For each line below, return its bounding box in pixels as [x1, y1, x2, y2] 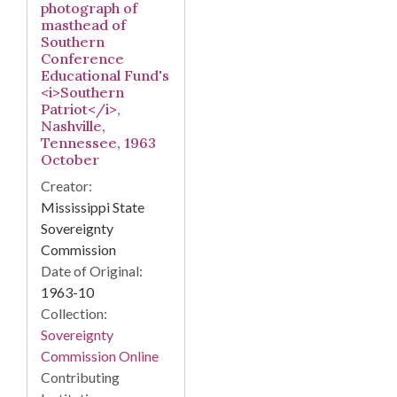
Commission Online [41, 347, 159, 365]
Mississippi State [41, 198, 144, 216]
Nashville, [41, 117, 105, 136]
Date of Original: [41, 262, 143, 280]
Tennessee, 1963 [41, 134, 156, 152]
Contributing [41, 369, 120, 386]
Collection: [41, 305, 107, 323]
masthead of [41, 16, 126, 35]
